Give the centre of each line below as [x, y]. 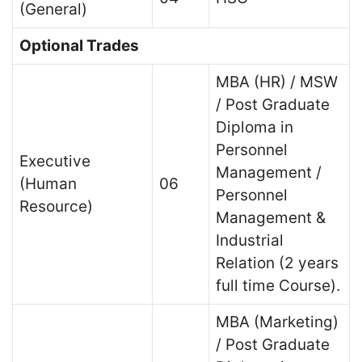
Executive [55, 161]
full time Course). [278, 286]
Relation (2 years [277, 263]
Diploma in [255, 127]
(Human [48, 184]
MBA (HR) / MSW [277, 82]
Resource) [56, 206]
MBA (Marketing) [277, 322]
